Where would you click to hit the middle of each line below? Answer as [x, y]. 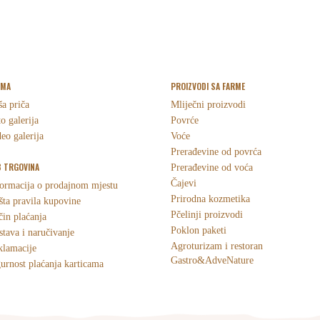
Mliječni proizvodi [208, 104]
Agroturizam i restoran [217, 246]
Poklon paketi [199, 230]
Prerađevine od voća [212, 167]
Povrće [185, 120]
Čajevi [184, 183]
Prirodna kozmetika [210, 199]
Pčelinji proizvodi [207, 214]
